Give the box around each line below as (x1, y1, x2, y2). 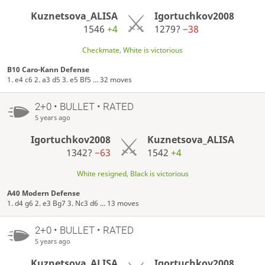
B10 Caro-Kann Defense (7, 64, 90, 75)
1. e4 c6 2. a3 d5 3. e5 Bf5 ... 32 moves (7, 75, 132, 85)
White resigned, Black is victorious (76, 169, 189, 179)
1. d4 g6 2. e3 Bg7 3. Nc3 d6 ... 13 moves (7, 198, 140, 209)
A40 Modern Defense (7, 188, 80, 199)
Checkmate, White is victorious (82, 45, 183, 56)
